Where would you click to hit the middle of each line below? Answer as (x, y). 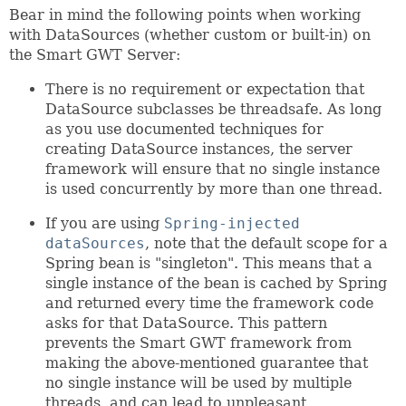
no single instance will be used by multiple (198, 383)
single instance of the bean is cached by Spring (216, 283)
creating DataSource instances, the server (199, 149)
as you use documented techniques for (184, 129)
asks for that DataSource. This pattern (186, 323)
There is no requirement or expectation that (205, 89)
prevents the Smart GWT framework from (198, 343)
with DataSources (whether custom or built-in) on (190, 35)
